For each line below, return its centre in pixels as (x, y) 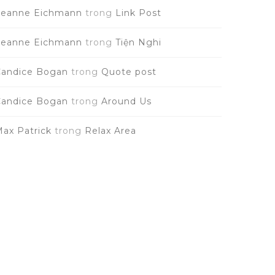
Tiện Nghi (138, 42)
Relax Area (110, 131)
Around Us (126, 101)
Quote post (129, 72)
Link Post (138, 13)
